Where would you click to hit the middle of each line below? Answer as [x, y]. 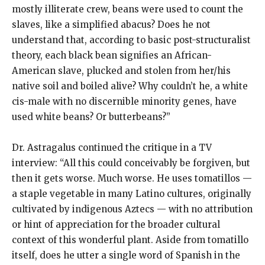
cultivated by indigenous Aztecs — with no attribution [132, 209]
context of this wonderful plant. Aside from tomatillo [130, 240]
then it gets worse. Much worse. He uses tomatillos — [132, 178]
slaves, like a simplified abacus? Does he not [111, 25]
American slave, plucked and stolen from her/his [121, 71]
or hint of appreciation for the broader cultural [116, 224]
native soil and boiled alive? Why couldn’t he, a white [130, 86]
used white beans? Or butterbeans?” [91, 117]
